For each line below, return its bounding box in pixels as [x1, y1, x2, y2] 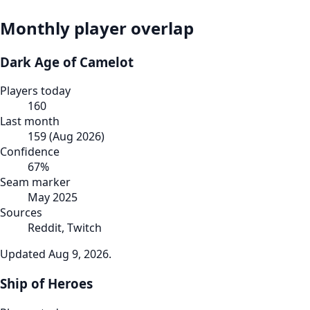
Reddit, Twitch [28, 220, 102, 236]
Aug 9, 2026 [48, 246, 109, 262]
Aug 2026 [53, 129, 101, 145]
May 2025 [28, 190, 77, 206]
